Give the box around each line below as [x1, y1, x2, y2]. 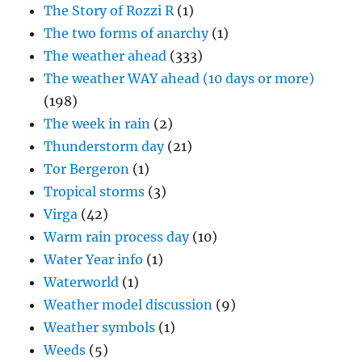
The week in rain [44, 116, 151, 133]
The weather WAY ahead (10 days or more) [44, 70, 315, 87]
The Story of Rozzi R [44, 2, 175, 19]
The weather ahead [44, 48, 167, 65]
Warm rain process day [44, 229, 190, 246]
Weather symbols [44, 319, 156, 336]
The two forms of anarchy [44, 25, 209, 42]
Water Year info [44, 251, 144, 268]
